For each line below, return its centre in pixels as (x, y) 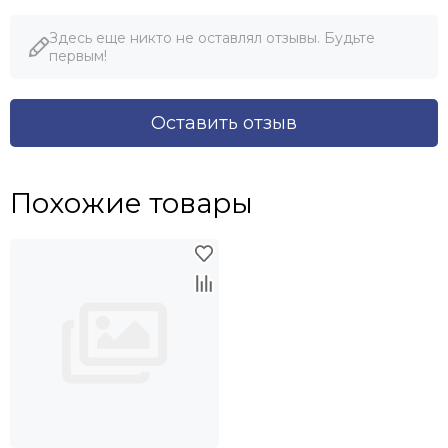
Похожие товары (131, 202)
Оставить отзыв (224, 122)
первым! (78, 55)
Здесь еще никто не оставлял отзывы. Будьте (212, 37)
